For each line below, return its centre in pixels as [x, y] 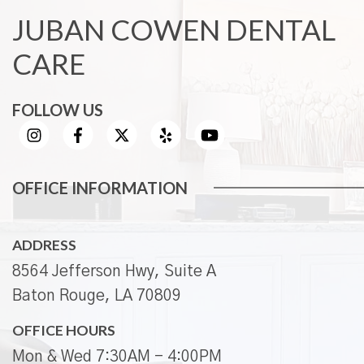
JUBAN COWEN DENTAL [174, 29]
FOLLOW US [58, 109]
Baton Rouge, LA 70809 [97, 297]
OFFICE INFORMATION [100, 188]
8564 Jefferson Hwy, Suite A [114, 272]
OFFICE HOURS [64, 331]
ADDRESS [44, 245]
